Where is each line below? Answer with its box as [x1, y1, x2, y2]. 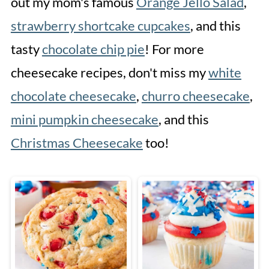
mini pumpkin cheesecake [10, 111, 159, 127]
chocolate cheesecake [10, 88, 136, 104]
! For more [144, 41, 204, 57]
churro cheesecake [141, 88, 250, 104]
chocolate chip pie [41, 41, 145, 57]
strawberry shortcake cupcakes [10, 17, 190, 34]
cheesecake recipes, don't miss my [10, 64, 208, 80]
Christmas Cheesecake [10, 134, 143, 151]
